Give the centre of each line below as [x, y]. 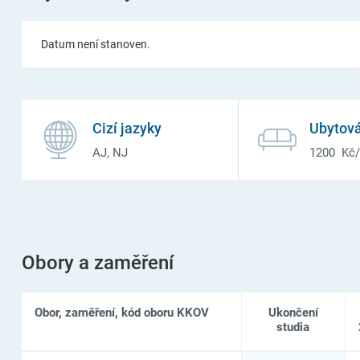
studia [293, 327]
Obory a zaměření [97, 262]
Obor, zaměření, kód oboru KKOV [121, 312]
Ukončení [293, 312]
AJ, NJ [110, 152]
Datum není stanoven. [95, 44]
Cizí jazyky [127, 128]
